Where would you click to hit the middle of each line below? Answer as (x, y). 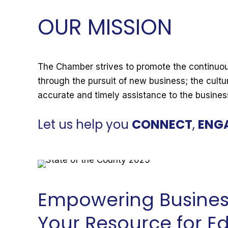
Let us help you (85, 124)
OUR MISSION (105, 27)
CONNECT (162, 124)
